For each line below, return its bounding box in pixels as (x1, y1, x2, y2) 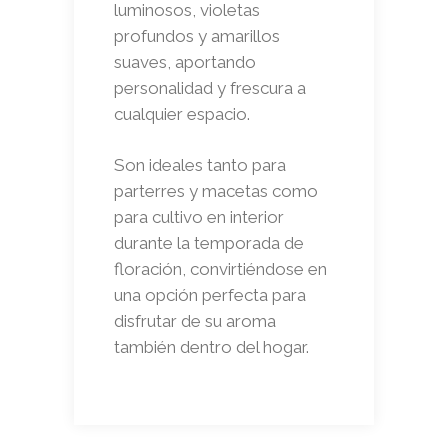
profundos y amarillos (114, 25, 280, 46)
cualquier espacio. (114, 103, 250, 124)
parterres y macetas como (114, 180, 318, 201)
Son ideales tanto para (114, 154, 286, 175)
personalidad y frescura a (114, 77, 306, 98)
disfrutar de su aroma (114, 310, 276, 331)
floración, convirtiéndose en (114, 258, 327, 279)
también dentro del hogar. (114, 336, 309, 357)
